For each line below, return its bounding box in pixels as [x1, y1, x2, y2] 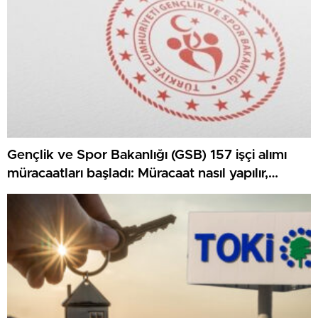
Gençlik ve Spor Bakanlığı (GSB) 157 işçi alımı [7, 148, 287, 163]
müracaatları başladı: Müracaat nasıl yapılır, [7, 167, 268, 181]
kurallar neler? [7, 185, 95, 199]
